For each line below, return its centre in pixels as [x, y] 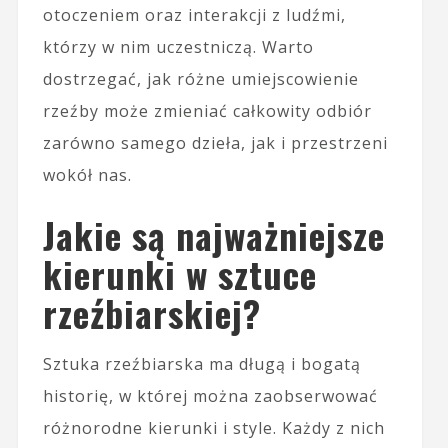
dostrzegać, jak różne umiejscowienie [200, 79]
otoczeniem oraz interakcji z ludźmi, [194, 15]
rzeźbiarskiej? [151, 313]
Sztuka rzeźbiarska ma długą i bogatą [201, 364]
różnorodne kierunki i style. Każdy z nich [213, 428]
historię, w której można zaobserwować [210, 396]
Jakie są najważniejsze [213, 235]
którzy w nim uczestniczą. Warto [178, 47]
